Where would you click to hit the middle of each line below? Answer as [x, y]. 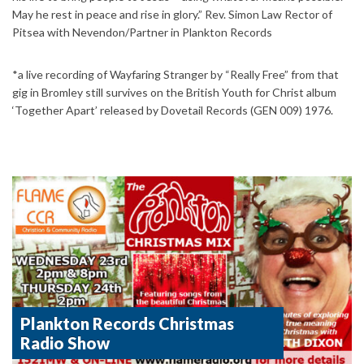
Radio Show [65, 343]
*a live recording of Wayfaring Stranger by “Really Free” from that [175, 74]
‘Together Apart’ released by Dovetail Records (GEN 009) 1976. [173, 110]
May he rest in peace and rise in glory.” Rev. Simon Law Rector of [172, 14]
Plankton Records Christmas [127, 324]
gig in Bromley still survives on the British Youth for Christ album [174, 92]
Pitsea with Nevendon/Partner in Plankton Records [142, 32]
